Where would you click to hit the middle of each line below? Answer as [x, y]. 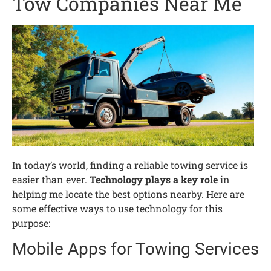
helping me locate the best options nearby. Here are [128, 194]
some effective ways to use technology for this [117, 208]
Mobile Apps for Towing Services [135, 249]
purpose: [31, 223]
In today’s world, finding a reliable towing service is [130, 165]
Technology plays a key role [154, 179]
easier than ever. [51, 179]
